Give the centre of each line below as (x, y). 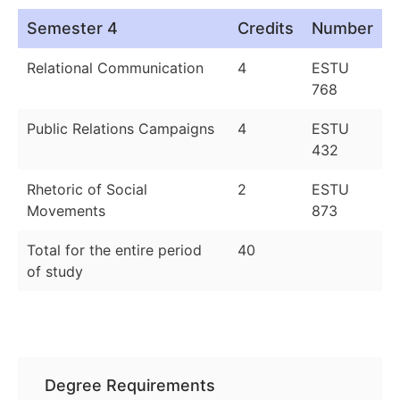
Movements (66, 211)
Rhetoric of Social (87, 190)
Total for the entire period (114, 250)
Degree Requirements (130, 386)
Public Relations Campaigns (121, 129)
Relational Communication (115, 68)
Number (342, 29)
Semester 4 (72, 29)
